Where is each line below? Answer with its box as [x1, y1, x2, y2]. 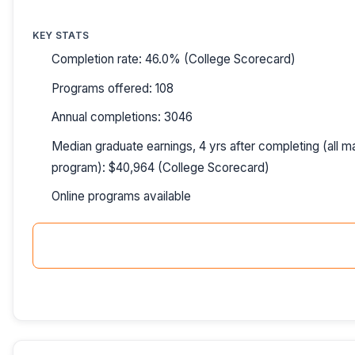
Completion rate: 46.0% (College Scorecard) [52, 52, 296, 67]
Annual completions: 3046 [52, 109, 193, 125]
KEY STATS [32, 29, 90, 41]
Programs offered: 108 [52, 80, 174, 96]
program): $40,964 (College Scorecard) [52, 159, 269, 175]
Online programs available [52, 189, 191, 204]
